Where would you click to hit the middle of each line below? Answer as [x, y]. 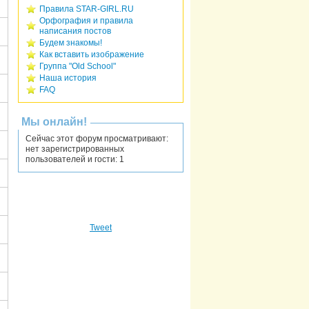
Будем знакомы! [71, 43]
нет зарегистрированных [75, 149]
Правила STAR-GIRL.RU [87, 9]
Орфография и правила [86, 21]
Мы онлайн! [54, 122]
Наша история [68, 78]
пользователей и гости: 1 [75, 160]
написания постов [75, 31]
